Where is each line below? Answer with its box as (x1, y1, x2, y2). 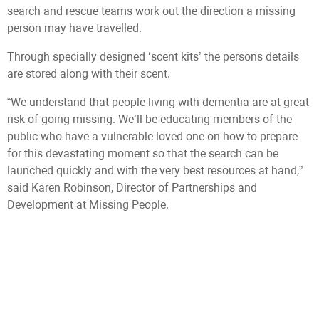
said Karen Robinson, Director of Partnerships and (7, 181, 257, 194)
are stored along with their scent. (7, 67, 170, 80)
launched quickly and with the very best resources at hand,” (7, 164, 303, 177)
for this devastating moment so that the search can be (7, 147, 278, 160)
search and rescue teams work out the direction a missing (7, 4, 296, 18)
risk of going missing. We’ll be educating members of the (7, 113, 292, 126)
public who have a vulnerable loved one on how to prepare (7, 130, 298, 143)
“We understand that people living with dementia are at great (7, 95, 309, 109)
